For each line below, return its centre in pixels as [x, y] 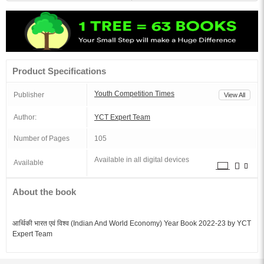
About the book [44, 192]
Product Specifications [59, 71]
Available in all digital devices [142, 160]
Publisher [29, 95]
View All [235, 95]
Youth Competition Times [134, 94]
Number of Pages [42, 138]
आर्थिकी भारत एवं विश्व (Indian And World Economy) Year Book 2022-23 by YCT [132, 223]
